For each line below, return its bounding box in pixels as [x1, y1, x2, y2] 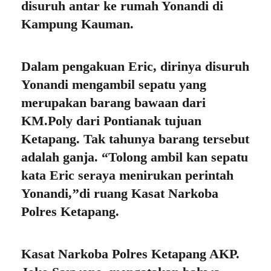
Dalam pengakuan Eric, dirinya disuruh [21, 59, 249, 74]
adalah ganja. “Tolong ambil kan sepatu [21, 149, 248, 165]
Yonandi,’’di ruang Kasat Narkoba [21, 186, 218, 201]
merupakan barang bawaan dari [21, 95, 206, 111]
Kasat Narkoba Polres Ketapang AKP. [21, 246, 240, 262]
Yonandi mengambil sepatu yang [21, 77, 206, 93]
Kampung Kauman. [21, 16, 134, 32]
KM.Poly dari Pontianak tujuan [21, 113, 201, 129]
